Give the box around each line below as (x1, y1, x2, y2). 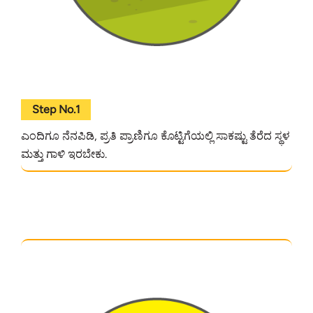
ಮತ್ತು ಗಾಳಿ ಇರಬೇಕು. (21, 147, 107, 161)
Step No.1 (31, 103, 80, 117)
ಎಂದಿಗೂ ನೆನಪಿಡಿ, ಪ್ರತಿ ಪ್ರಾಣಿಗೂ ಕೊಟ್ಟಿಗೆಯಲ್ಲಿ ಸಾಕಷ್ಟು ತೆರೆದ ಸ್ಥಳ (21, 129, 291, 143)
